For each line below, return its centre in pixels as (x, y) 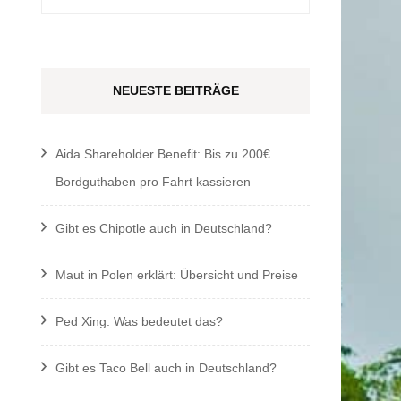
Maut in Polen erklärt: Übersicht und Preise (177, 274)
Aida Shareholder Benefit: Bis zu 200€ (163, 154)
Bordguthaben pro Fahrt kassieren (153, 181)
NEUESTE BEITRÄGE (175, 90)
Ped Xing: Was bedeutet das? (139, 321)
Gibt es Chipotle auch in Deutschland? (164, 228)
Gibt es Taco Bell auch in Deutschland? (166, 367)
